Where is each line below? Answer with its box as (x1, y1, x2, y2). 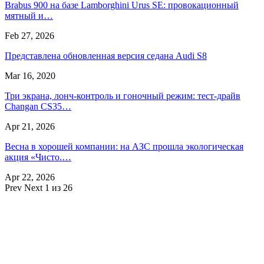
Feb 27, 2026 (5, 30, 54, 41)
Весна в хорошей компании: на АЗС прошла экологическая (5, 141, 243, 151)
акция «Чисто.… (5, 151, 71, 162)
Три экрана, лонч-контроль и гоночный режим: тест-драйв (5, 90, 240, 101)
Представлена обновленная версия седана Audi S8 (5, 50, 207, 61)
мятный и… (5, 10, 53, 21)
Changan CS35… (5, 101, 71, 111)
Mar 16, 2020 (5, 70, 55, 81)
